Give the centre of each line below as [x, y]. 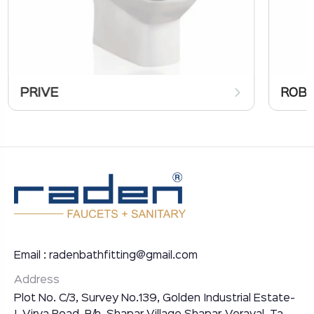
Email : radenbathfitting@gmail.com [106, 255]
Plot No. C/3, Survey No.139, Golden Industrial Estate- [155, 299]
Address [37, 280]
